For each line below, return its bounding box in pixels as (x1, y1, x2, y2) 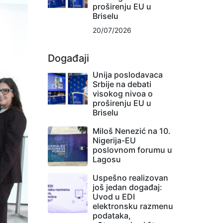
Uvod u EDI (93, 191, 135, 202)
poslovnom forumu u (93, 144, 172, 155)
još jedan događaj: (93, 182, 162, 192)
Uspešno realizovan (93, 172, 168, 183)
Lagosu (93, 154, 121, 164)
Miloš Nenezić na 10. (93, 125, 171, 136)
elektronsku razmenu (93, 201, 173, 211)
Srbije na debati (93, 79, 151, 89)
